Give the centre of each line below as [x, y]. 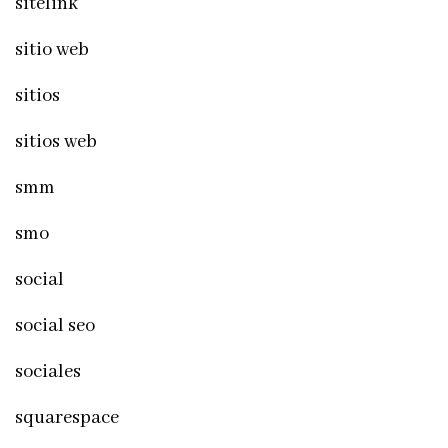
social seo [55, 325]
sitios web [56, 141]
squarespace [67, 417]
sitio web [52, 49]
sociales [48, 371]
